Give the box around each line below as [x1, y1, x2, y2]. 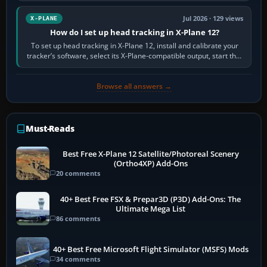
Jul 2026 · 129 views [183, 14, 244, 23]
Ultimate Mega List [116, 203, 186, 214]
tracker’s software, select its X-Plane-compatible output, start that [26, 51, 243, 61]
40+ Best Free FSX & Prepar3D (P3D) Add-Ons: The [60, 194, 241, 204]
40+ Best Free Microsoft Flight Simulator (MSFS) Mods [52, 244, 249, 254]
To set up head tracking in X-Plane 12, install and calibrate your [30, 41, 238, 51]
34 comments [56, 254, 100, 263]
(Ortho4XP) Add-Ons [113, 158, 188, 169]
